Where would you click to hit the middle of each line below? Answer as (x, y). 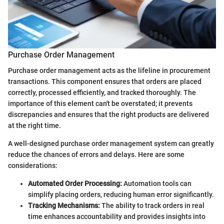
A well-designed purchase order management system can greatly (111, 143)
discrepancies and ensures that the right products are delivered (108, 114)
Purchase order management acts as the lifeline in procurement (109, 70)
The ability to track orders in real (152, 205)
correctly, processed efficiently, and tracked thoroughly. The (102, 92)
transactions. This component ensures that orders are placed (105, 81)
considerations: (33, 165)
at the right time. (34, 125)
